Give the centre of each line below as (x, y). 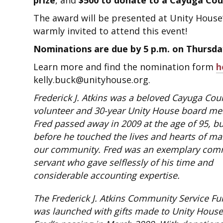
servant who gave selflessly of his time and (123, 162)
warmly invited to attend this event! (111, 31)
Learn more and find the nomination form (125, 67)
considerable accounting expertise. (107, 175)
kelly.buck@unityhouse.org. (92, 80)
